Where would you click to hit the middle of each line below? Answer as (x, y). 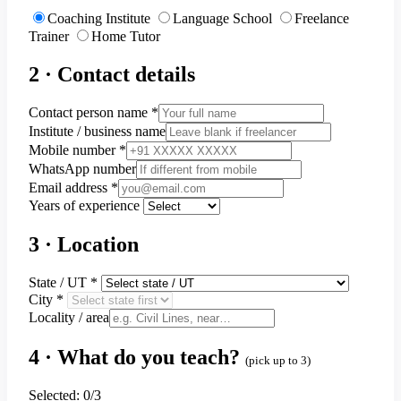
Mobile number (74, 150)
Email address (70, 188)
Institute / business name (97, 132)
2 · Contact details (112, 74)
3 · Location (84, 245)
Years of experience (84, 206)
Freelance (322, 18)
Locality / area (69, 318)
